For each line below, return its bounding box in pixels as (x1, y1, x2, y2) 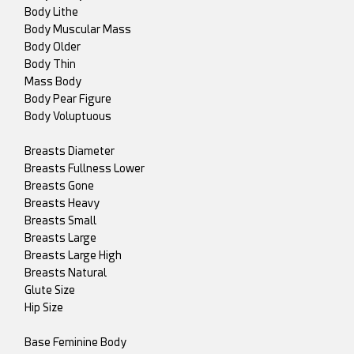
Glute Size (24, 284, 76, 297)
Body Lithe (24, 6, 79, 19)
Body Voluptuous (24, 110, 112, 123)
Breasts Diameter (24, 145, 115, 158)
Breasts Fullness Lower (24, 162, 145, 175)
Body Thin (24, 58, 77, 71)
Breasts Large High (24, 249, 122, 262)
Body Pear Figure (24, 92, 112, 106)
